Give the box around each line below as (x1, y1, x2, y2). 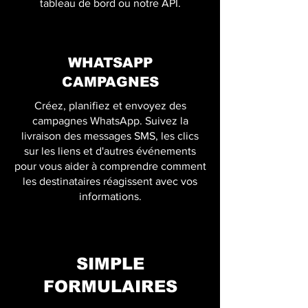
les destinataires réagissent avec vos (23, 175, 197, 187)
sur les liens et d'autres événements (24, 145, 196, 157)
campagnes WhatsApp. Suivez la (32, 115, 188, 126)
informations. (78, 190, 142, 202)
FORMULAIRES (43, 277, 177, 296)
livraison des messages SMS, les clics (21, 130, 199, 142)
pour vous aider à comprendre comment (14, 160, 206, 172)
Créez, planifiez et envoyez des (34, 100, 186, 111)
